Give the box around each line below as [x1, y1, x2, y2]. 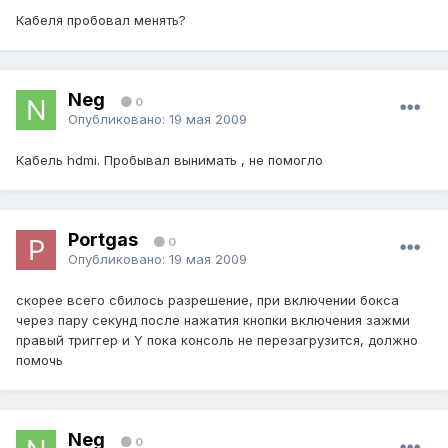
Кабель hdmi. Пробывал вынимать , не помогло [16, 152, 323, 169]
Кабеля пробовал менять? [16, 12, 186, 29]
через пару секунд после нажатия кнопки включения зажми [16, 312, 410, 329]
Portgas [68, 228, 142, 250]
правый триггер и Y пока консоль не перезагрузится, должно [16, 332, 418, 349]
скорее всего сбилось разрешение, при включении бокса [16, 292, 399, 309]
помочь [16, 352, 63, 369]
